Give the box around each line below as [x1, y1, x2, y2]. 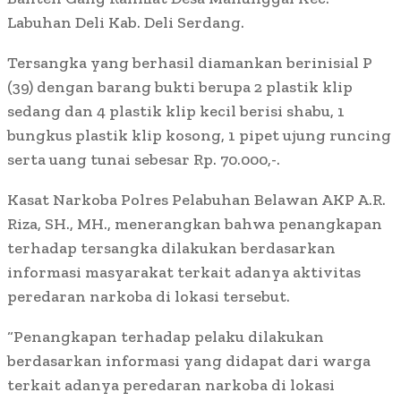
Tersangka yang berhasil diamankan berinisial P [7, 53, 372, 73]
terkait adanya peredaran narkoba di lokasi [7, 375, 335, 396]
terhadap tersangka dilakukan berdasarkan [7, 238, 336, 259]
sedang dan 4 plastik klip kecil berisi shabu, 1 [7, 101, 345, 122]
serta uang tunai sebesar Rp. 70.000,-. [7, 149, 280, 170]
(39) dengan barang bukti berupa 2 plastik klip [7, 77, 353, 98]
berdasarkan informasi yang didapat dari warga [7, 351, 371, 371]
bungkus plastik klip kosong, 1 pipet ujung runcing [7, 125, 391, 146]
